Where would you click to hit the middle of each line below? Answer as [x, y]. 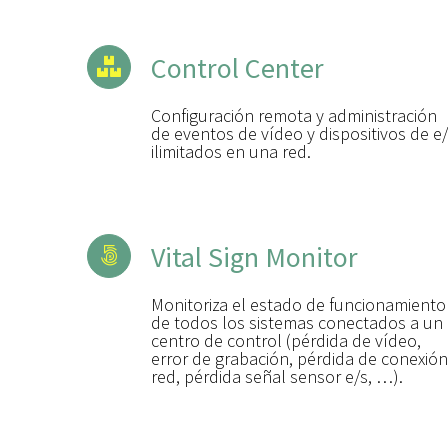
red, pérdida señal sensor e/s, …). [277, 376]
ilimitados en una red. [231, 151]
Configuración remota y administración [294, 115]
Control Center [237, 67]
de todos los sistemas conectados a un [297, 322]
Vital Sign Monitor [254, 256]
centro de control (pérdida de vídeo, [286, 340]
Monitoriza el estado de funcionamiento [298, 304]
